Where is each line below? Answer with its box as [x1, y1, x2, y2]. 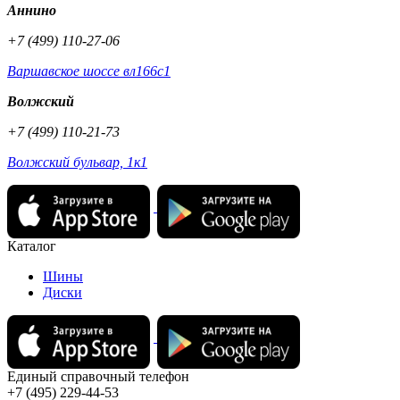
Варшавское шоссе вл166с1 [7, 63, 171, 79]
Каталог [7, 238, 56, 254]
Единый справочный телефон [7, 369, 189, 385]
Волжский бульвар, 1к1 [7, 154, 147, 171]
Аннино [7, 3, 56, 19]
